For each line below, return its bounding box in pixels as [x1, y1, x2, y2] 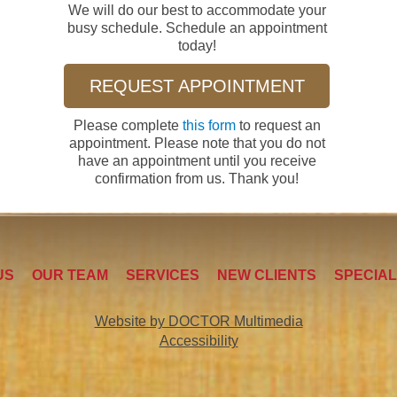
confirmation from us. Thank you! [95, 170, 299, 186]
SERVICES [126, 267, 199, 283]
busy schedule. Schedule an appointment [66, 19, 327, 35]
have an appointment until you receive [77, 152, 316, 168]
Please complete [73, 117, 183, 133]
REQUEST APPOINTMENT [89, 75, 305, 96]
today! [177, 37, 216, 53]
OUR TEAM [32, 267, 108, 283]
